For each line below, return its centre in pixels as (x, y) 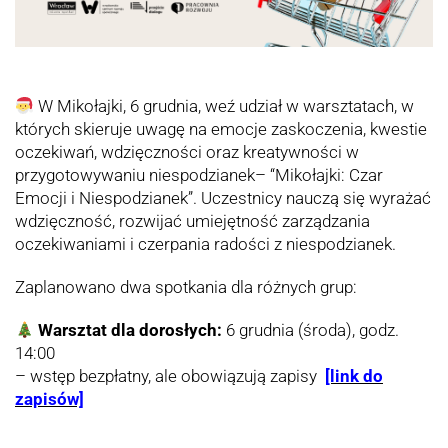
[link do (354, 376)
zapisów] (49, 399)
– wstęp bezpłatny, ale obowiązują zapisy (170, 376)
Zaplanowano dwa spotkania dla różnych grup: (186, 287)
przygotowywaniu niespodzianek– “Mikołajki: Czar (199, 175)
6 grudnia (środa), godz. (313, 330)
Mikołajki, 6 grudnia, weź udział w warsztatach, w (234, 106)
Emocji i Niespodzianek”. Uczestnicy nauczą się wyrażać (223, 198)
